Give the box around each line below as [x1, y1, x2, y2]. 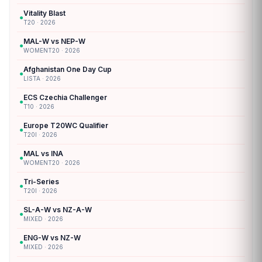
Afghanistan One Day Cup [23, 64, 112, 74]
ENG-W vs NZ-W [23, 233, 81, 242]
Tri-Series [23, 177, 59, 186]
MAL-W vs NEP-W [23, 36, 85, 46]
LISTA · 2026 [23, 74, 61, 82]
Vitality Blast [23, 8, 65, 18]
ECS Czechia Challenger [23, 92, 107, 102]
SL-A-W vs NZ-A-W [23, 205, 92, 214]
